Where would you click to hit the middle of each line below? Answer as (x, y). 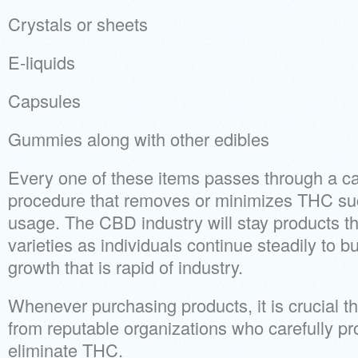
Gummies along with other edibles (139, 139)
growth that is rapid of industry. (125, 267)
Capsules (44, 100)
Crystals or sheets (78, 24)
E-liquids (42, 62)
